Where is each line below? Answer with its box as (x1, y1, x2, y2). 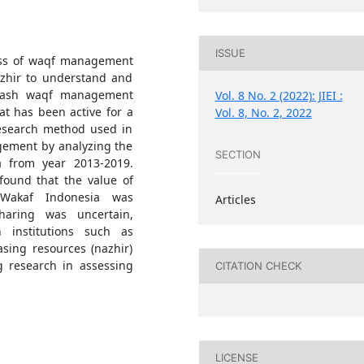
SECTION (214, 148, 261, 162)
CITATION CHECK (214, 259, 301, 273)
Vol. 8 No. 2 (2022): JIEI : (214, 87, 343, 103)
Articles (214, 191, 256, 207)
